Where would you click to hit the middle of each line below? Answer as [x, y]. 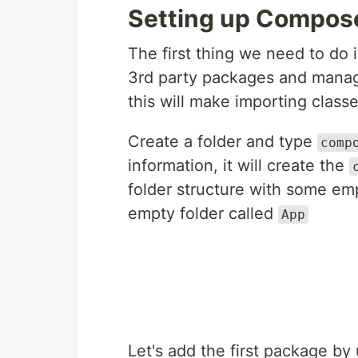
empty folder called [203, 213]
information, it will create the [239, 165]
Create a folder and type [223, 141]
